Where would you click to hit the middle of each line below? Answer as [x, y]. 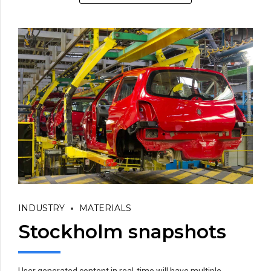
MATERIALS [105, 208]
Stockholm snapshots [122, 231]
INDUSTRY [41, 208]
